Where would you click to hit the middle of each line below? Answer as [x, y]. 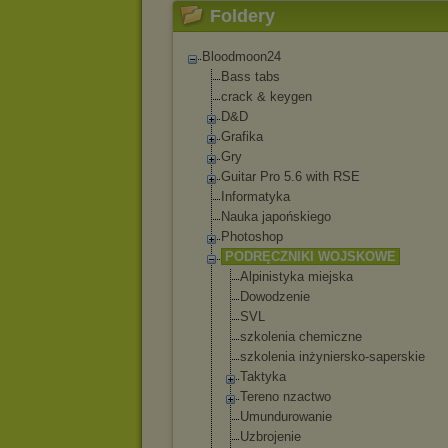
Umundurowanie [286, 416]
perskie [404, 356]
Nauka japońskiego [276, 216]
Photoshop [252, 236]
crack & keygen [266, 96]
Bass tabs [250, 76]
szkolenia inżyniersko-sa [311, 356]
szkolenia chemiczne [301, 336]
